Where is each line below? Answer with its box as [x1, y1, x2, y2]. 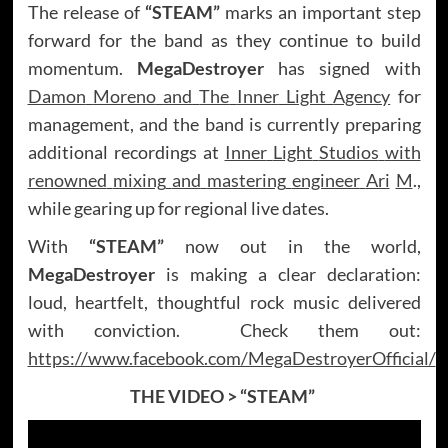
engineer [291, 168, 360, 191]
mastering [206, 168, 286, 191]
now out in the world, [163, 234, 421, 257]
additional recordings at [27, 140, 225, 163]
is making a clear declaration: [154, 262, 421, 285]
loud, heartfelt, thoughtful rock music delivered [27, 290, 421, 313]
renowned [27, 168, 107, 191]
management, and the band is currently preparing [27, 112, 421, 135]
